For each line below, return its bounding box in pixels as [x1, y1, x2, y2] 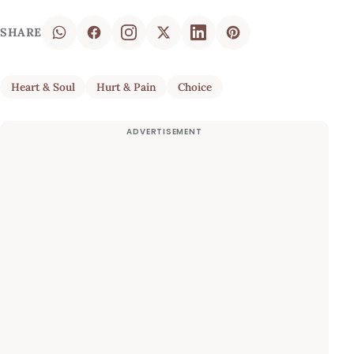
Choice [177, 80, 212, 95]
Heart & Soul [10, 80, 75, 95]
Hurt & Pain [96, 80, 156, 95]
